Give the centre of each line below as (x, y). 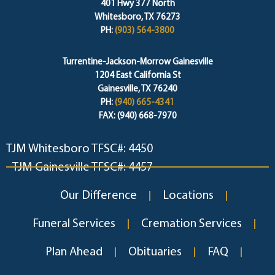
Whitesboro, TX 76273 (137, 18)
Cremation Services (191, 224)
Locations (188, 196)
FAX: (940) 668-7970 (137, 117)
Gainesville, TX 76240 (137, 90)
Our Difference (99, 196)
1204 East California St (137, 76)
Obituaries (155, 253)
